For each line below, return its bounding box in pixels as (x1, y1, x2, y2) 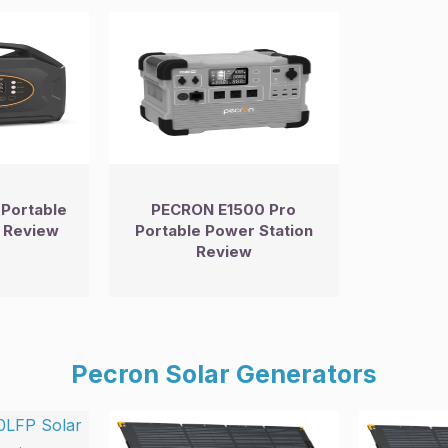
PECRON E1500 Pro (151, 199, 297, 219)
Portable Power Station (134, 220, 313, 240)
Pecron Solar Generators (71, 358, 377, 389)
